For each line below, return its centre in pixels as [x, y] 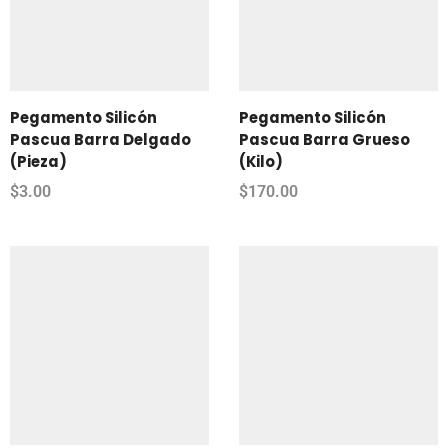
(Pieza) [38, 161]
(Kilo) [261, 161]
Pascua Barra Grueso [324, 139]
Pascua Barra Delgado [100, 139]
